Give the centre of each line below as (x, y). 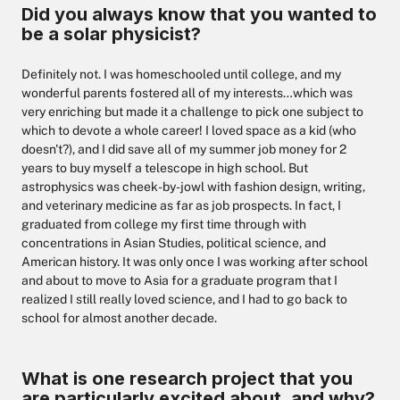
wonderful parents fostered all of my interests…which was (187, 93)
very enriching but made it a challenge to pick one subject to (192, 112)
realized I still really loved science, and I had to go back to (184, 299)
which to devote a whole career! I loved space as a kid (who (189, 130)
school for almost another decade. (119, 318)
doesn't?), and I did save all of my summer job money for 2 (184, 149)
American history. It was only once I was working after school (195, 262)
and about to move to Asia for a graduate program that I (179, 280)
